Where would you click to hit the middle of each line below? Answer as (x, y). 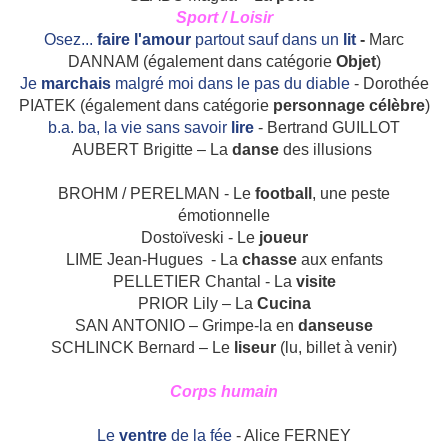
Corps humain (224, 392)
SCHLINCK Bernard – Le (142, 348)
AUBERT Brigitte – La (152, 150)
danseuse (335, 326)
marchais (77, 84)
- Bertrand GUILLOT (329, 128)
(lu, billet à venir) (336, 348)
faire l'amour (146, 40)
